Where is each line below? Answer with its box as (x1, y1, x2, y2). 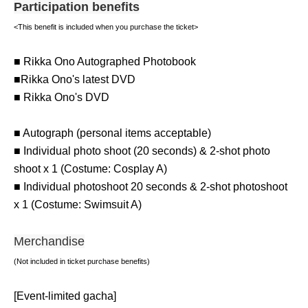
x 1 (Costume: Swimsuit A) (14, 199, 142, 210)
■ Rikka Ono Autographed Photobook (14, 56, 196, 67)
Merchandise (14, 234, 85, 248)
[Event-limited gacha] (14, 290, 116, 302)
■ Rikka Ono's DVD (14, 91, 109, 103)
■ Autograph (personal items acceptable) (14, 127, 211, 139)
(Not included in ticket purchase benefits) (14, 257, 150, 265)
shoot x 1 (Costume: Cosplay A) (14, 163, 167, 175)
